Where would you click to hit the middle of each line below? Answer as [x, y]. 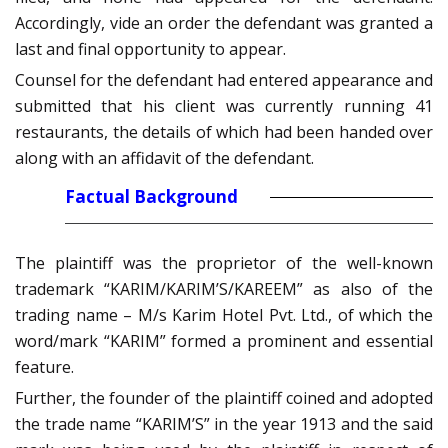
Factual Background [151, 197]
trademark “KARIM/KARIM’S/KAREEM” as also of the [224, 289]
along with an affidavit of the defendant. [164, 158]
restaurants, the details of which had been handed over [224, 132]
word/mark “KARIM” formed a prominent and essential [224, 341]
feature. [44, 367]
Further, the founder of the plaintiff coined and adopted [224, 398]
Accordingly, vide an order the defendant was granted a [224, 23]
